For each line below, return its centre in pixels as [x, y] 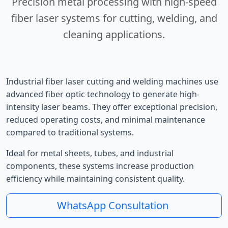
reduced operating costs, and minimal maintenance [106, 120]
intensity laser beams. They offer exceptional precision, [112, 107]
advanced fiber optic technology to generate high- [103, 94]
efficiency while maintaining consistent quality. [95, 179]
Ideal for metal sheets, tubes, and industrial [90, 153]
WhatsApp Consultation [114, 205]
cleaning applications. [114, 34]
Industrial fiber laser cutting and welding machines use [112, 81]
